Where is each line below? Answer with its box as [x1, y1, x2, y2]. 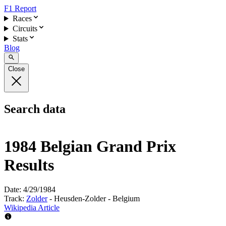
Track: [4, 194, 26, 203]
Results [4, 155, 54, 174]
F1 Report [4, 4, 36, 13]
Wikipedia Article [4, 203, 60, 212]
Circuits [12, 24, 37, 33]
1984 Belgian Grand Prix [4, 137, 176, 155]
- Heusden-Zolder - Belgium [47, 194, 140, 203]
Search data [4, 102, 66, 116]
